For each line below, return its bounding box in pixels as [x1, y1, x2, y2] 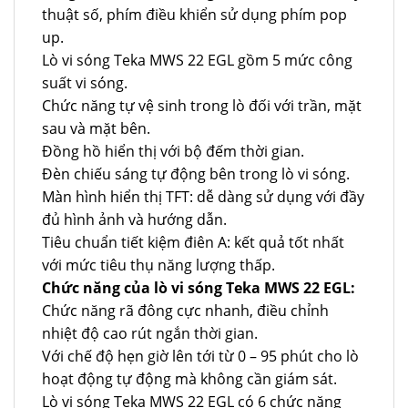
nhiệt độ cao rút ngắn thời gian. [42, 323, 258, 344]
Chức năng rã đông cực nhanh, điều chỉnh [42, 301, 329, 321]
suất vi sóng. [42, 73, 127, 94]
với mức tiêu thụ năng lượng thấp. [42, 255, 275, 276]
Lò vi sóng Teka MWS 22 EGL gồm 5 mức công [42, 50, 352, 71]
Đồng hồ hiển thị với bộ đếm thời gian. [42, 141, 304, 162]
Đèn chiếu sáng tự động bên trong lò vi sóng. [42, 164, 350, 185]
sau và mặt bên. [42, 118, 150, 139]
